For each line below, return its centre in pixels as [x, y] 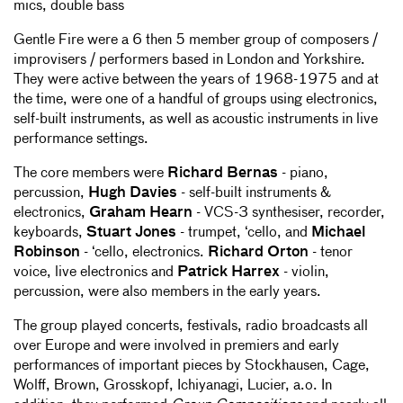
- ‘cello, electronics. [144, 253]
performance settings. [81, 140]
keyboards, [50, 233]
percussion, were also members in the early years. [167, 293]
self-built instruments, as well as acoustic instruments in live [196, 120]
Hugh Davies [133, 194]
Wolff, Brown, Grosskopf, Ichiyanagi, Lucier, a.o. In [173, 386]
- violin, [304, 273]
